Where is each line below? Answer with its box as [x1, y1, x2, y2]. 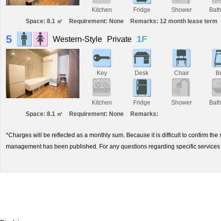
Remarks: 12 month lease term [130, 18, 218, 24]
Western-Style [53, 35, 102, 43]
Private [107, 35, 132, 43]
